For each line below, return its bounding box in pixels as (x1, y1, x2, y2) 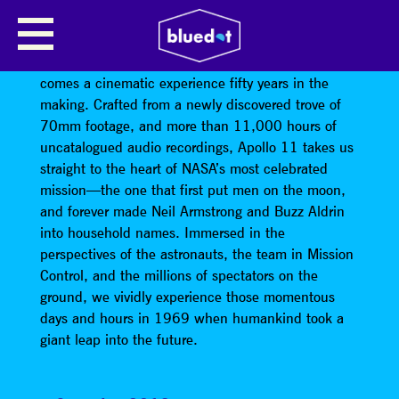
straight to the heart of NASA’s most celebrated (39, 159, 328, 178)
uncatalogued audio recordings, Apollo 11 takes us (39, 138, 354, 157)
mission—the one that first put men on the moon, (39, 181, 346, 199)
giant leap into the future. (39, 330, 198, 349)
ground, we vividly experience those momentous (39, 288, 335, 306)
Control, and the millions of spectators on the (39, 266, 318, 285)
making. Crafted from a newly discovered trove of (39, 95, 341, 114)
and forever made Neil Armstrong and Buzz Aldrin (39, 202, 345, 221)
